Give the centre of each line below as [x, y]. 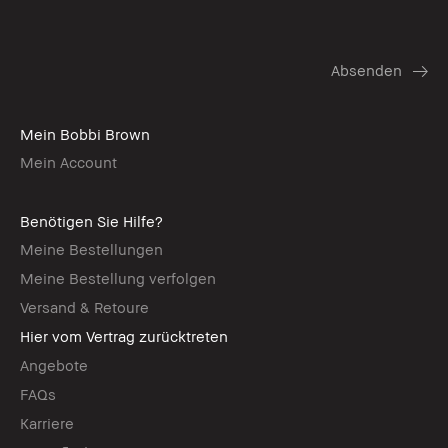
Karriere [47, 423]
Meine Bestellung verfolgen [118, 278]
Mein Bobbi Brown [85, 134]
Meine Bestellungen [91, 249]
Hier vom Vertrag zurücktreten [126, 336]
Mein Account [68, 162]
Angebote [54, 365]
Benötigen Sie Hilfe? [91, 221]
